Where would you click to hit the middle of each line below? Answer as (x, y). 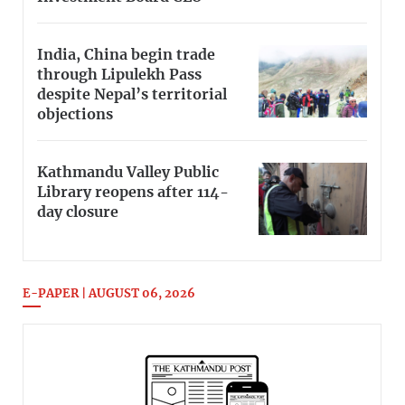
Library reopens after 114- (133, 193)
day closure (78, 213)
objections (75, 115)
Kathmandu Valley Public (128, 173)
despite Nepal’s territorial (132, 95)
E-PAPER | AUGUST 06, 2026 (109, 295)
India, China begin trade (126, 56)
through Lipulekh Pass (119, 75)
